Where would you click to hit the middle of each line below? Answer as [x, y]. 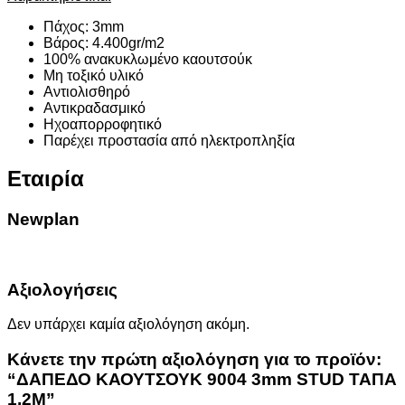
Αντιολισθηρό [87, 91]
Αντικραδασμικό [94, 108]
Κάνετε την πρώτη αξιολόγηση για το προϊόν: [194, 360]
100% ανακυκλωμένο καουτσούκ [148, 59]
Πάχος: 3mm [84, 26]
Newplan [43, 220]
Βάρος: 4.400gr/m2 [104, 42]
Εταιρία [46, 179]
